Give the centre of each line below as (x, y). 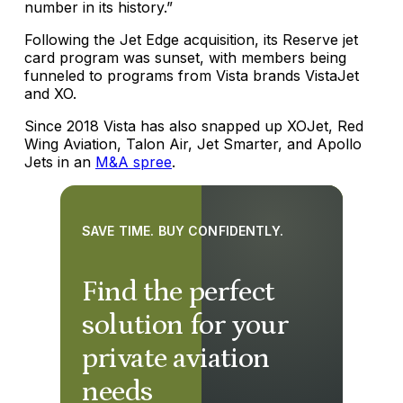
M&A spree (134, 161)
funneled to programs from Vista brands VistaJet (192, 75)
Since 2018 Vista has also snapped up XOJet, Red (194, 125)
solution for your (185, 325)
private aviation (176, 358)
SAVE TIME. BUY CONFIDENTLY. (183, 230)
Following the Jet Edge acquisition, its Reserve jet (191, 39)
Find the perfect (178, 292)
